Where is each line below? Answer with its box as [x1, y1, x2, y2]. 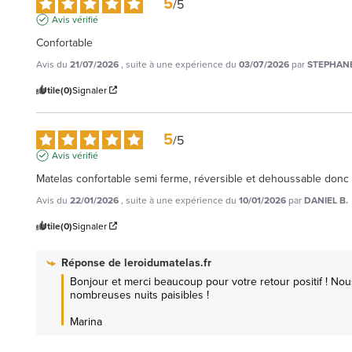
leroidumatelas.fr [124, 254, 211, 271]
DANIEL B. [304, 192, 348, 207]
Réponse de [61, 254, 124, 271]
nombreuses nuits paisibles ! [70, 286, 209, 303]
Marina [70, 313, 102, 330]
